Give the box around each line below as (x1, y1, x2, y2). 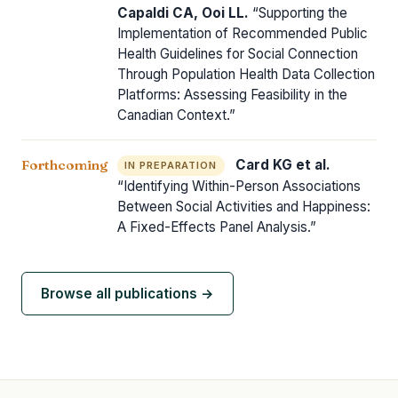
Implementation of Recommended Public (116, 24, 368, 42)
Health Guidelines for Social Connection (116, 44, 358, 62)
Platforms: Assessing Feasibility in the (116, 85, 347, 103)
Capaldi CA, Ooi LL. (116, 4, 249, 21)
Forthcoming (21, 155, 107, 173)
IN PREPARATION (124, 159, 217, 172)
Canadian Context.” (116, 106, 235, 123)
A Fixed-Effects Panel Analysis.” (116, 219, 316, 236)
